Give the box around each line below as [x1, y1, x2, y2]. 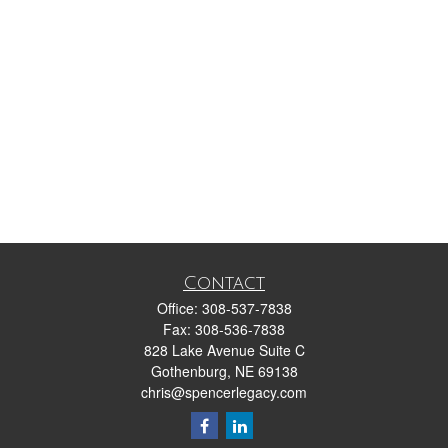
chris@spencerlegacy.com [141, 382, 307, 402]
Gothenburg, [150, 361, 231, 381]
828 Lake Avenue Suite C [143, 340, 305, 360]
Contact [183, 273, 265, 293]
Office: [156, 298, 202, 318]
